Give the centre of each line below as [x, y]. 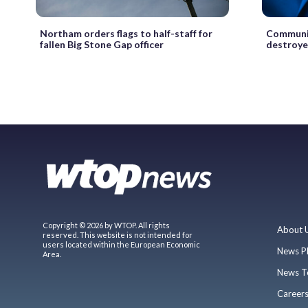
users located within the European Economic [121, 244]
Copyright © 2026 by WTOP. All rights [106, 225]
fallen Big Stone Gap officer [102, 44]
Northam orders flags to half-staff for [126, 33]
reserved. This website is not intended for [118, 234]
